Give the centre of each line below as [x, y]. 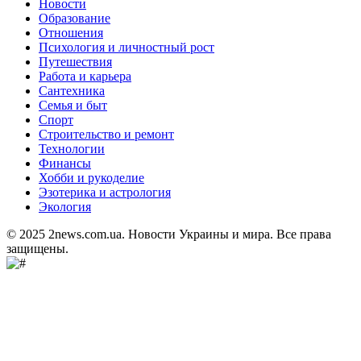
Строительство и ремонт [106, 134]
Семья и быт [73, 105]
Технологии [72, 148]
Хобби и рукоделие [91, 177]
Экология [65, 206]
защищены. [37, 248]
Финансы [65, 163]
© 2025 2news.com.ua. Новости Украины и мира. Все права [169, 234]
